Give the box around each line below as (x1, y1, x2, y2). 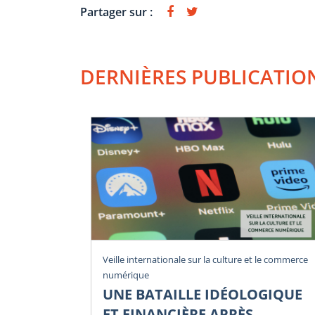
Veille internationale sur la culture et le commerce (103, 253, 308, 266)
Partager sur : (80, 4, 153, 20)
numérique (103, 269, 149, 282)
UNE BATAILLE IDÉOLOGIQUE (103, 285, 302, 304)
